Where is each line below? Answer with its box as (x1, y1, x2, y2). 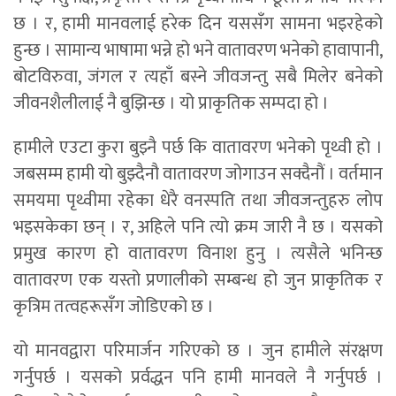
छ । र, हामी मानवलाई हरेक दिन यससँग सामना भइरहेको (13, 8, 383, 39)
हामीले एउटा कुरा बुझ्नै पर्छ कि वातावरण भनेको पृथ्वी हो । (13, 132, 383, 163)
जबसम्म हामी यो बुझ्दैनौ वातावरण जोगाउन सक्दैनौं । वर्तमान (13, 158, 383, 189)
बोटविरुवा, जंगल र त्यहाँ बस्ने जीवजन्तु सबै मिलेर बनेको (13, 61, 383, 92)
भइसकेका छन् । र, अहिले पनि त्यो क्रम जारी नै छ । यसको (13, 211, 383, 242)
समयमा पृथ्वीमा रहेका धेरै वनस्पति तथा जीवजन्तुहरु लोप (13, 185, 383, 216)
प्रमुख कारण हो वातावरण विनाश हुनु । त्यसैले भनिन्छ (13, 238, 383, 269)
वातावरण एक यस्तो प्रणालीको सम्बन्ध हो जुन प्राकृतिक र (13, 264, 383, 295)
